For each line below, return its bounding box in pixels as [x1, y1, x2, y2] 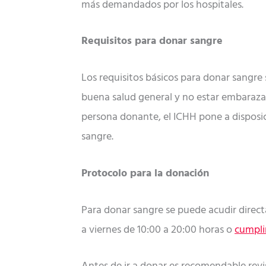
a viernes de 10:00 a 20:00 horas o [81, 221, 235, 239]
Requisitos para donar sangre [81, 33, 223, 50]
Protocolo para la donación [81, 164, 209, 182]
